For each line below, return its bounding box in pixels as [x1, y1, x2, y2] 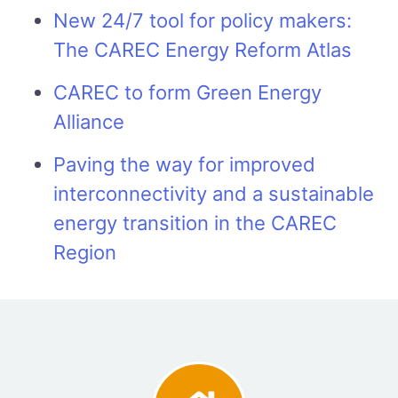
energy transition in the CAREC [53, 211, 337, 235]
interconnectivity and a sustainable [53, 182, 374, 206]
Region [53, 241, 116, 265]
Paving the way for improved [53, 153, 315, 177]
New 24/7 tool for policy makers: [53, 9, 352, 33]
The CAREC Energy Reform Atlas [53, 38, 352, 62]
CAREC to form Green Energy [53, 81, 322, 105]
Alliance [53, 110, 124, 134]
